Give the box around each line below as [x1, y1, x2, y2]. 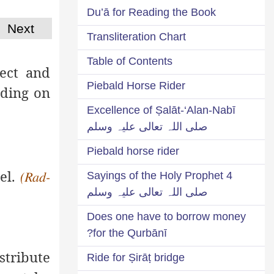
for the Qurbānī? [93, 226, 167, 239]
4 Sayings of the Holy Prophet [87, 169, 223, 182]
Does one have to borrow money [87, 210, 246, 223]
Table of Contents [87, 54, 172, 67]
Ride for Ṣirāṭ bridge [87, 251, 185, 264]
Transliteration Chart [87, 30, 186, 43]
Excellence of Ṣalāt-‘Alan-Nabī [87, 103, 235, 116]
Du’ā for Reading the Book [87, 6, 216, 18]
